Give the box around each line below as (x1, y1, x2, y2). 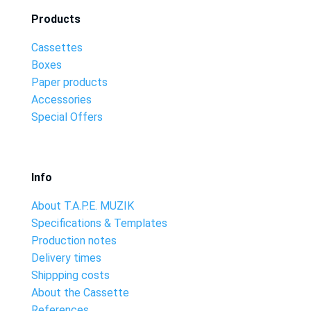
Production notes (31, 234, 117, 247)
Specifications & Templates (31, 217, 167, 230)
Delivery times (31, 251, 101, 264)
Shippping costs (31, 269, 110, 282)
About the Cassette (31, 286, 129, 299)
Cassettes (31, 41, 83, 54)
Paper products (31, 76, 108, 89)
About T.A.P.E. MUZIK (31, 199, 134, 212)
